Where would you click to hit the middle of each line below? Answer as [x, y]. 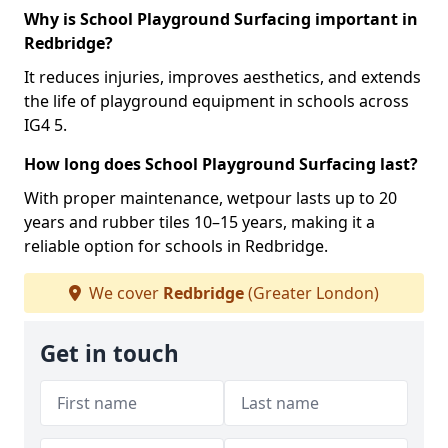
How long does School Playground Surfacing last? [221, 164]
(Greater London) [311, 293]
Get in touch [109, 353]
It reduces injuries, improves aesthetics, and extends [222, 77]
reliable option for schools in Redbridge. [176, 246]
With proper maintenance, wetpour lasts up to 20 [210, 198]
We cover [124, 293]
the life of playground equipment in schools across [216, 101]
